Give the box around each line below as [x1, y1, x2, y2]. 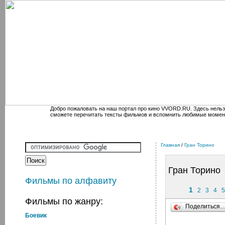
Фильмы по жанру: [25, 196, 103, 206]
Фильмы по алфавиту [25, 176, 117, 186]
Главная [161, 142, 180, 148]
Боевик [25, 212, 47, 219]
